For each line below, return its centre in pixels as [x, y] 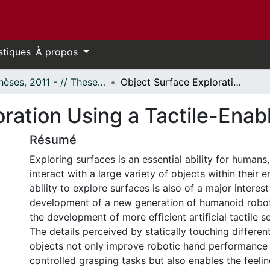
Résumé [53, 140]
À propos [58, 52]
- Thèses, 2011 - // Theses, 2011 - [102, 82]
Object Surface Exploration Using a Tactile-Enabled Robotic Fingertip [237, 82]
